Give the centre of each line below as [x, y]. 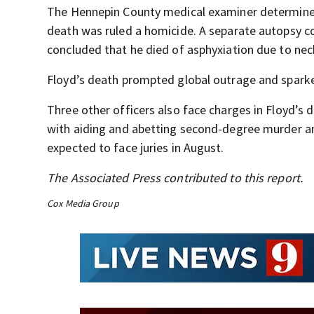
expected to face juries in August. [136, 148]
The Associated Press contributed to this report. [175, 178]
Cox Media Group [83, 203]
